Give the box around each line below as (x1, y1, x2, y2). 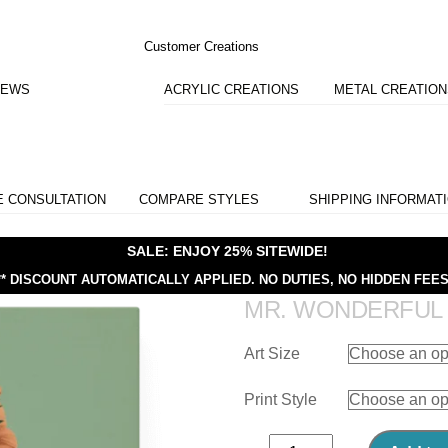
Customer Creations (143, 38, 259, 54)
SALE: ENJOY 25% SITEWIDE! (126, 242, 328, 259)
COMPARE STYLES (138, 191, 259, 207)
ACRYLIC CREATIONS (164, 81, 300, 97)
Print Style (244, 391, 317, 409)
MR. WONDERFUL (244, 295, 443, 323)
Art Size (244, 345, 300, 363)
